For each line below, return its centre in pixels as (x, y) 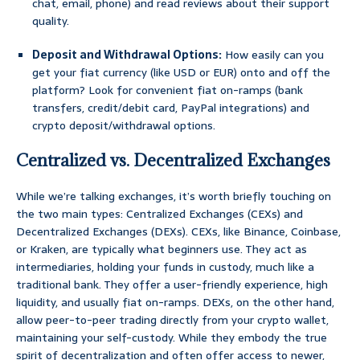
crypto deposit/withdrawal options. (124, 126)
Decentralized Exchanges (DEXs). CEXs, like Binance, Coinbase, (178, 232)
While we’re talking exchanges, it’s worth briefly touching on (174, 196)
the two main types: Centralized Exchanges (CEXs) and (160, 214)
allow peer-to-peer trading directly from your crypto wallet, (172, 320)
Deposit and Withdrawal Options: (127, 55)
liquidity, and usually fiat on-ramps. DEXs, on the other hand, (175, 303)
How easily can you (273, 55)
